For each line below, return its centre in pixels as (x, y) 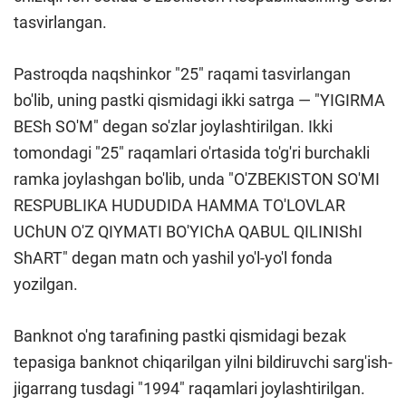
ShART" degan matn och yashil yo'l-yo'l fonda (173, 258)
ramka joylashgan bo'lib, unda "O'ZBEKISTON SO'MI (197, 179)
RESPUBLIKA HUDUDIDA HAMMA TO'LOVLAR (179, 206)
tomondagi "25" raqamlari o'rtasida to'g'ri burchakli (192, 153)
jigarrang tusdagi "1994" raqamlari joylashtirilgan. (189, 389)
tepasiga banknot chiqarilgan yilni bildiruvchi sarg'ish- (203, 362)
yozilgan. (46, 285)
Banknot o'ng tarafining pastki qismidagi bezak (180, 336)
